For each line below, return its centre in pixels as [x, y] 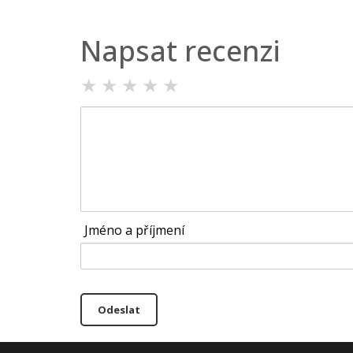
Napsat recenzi [180, 50]
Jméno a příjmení [134, 230]
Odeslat [119, 309]
